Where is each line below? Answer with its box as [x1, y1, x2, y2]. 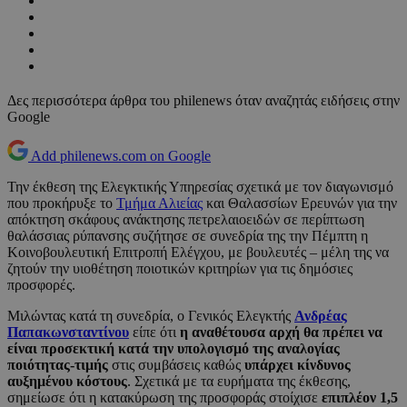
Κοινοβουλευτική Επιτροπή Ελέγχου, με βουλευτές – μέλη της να [7, 244, 389, 261]
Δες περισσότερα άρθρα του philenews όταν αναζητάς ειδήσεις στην [7, 93, 400, 109]
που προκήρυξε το [7, 195, 116, 212]
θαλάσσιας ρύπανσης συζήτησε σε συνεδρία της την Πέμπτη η [7, 228, 368, 244]
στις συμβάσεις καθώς [108, 357, 244, 373]
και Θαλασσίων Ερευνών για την [203, 195, 397, 212]
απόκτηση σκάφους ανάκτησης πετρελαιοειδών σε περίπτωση [7, 212, 364, 228]
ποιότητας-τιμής [7, 357, 108, 373]
